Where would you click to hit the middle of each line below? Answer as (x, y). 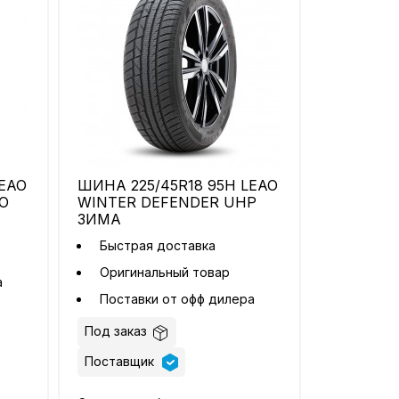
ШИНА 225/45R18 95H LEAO (178, 186)
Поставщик (122, 361)
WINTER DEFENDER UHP (167, 203)
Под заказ (116, 331)
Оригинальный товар (165, 273)
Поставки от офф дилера (179, 299)
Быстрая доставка (158, 246)
